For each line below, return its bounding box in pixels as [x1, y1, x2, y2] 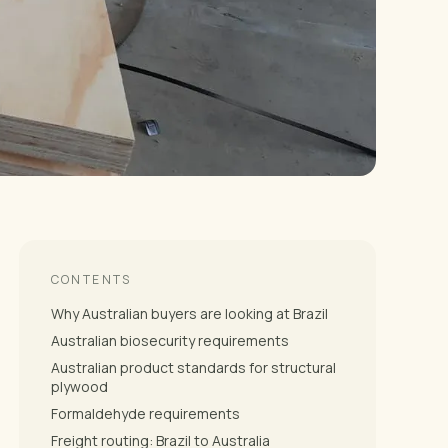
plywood [50, 376, 108, 396]
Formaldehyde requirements [50, 403, 240, 423]
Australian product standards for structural [50, 357, 336, 377]
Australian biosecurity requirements [50, 330, 289, 350]
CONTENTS [50, 270, 132, 288]
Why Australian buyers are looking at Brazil [50, 303, 328, 323]
